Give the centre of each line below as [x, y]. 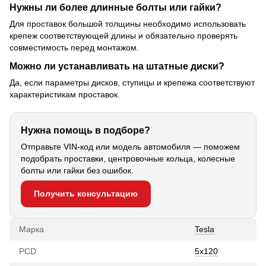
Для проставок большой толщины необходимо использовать [128, 23]
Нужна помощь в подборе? [85, 130]
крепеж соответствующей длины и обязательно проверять [123, 35]
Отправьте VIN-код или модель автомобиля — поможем [130, 146]
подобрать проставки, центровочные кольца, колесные [128, 158]
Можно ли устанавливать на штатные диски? [117, 66]
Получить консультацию [86, 193]
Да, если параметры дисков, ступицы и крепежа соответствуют [132, 82]
